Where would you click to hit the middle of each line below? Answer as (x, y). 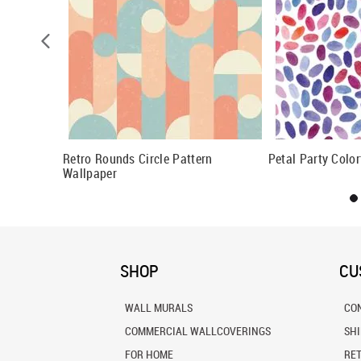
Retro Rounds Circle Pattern (137, 158)
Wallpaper (89, 173)
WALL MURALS (158, 307)
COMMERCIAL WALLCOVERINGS (197, 331)
